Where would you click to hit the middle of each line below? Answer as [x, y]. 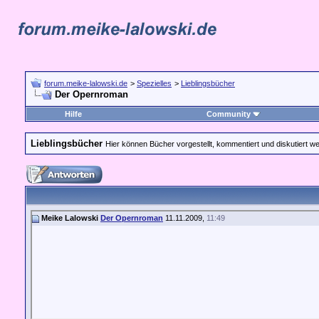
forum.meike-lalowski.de [86, 83]
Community [229, 114]
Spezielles [154, 83]
